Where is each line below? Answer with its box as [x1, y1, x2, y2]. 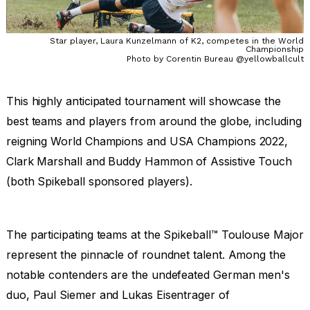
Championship [246, 44, 304, 55]
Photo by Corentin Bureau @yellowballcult [127, 54, 304, 64]
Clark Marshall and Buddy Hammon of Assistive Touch [6, 154, 292, 169]
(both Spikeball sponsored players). [6, 174, 193, 189]
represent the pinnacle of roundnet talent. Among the [6, 248, 286, 262]
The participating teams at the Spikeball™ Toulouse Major [6, 228, 304, 242]
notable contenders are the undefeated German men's [6, 268, 290, 282]
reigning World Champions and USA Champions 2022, [6, 134, 289, 149]
